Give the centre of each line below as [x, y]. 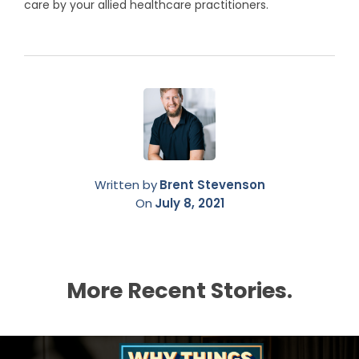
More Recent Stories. [179, 290]
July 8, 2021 [189, 203]
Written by [125, 185]
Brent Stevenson [212, 185]
